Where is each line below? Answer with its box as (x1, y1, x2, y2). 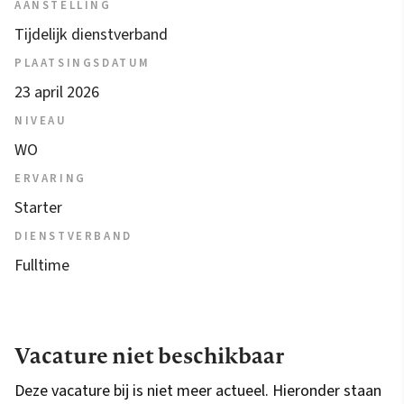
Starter (14, 197, 62, 220)
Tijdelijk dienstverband (14, 23, 168, 47)
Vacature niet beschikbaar (14, 340, 284, 372)
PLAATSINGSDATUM (14, 55, 151, 72)
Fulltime (14, 254, 69, 278)
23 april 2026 (14, 81, 99, 105)
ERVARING (14, 170, 87, 188)
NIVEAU (14, 113, 68, 130)
